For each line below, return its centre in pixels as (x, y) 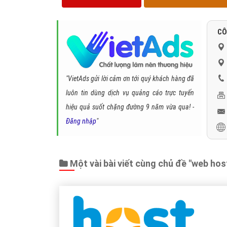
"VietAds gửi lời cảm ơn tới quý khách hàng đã (130, 79)
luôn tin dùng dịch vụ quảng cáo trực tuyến (130, 93)
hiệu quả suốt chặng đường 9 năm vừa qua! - (130, 107)
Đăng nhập (81, 121)
